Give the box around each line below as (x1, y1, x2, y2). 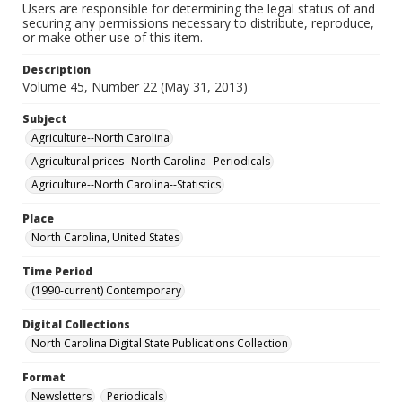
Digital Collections (22, 317, 130, 332)
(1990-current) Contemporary (31, 283, 181, 298)
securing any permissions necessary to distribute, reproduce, (22, 14, 374, 31)
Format (22, 370, 66, 385)
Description (22, 62, 91, 77)
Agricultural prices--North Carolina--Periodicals (31, 153, 270, 169)
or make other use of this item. (22, 29, 203, 46)
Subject (22, 111, 67, 127)
